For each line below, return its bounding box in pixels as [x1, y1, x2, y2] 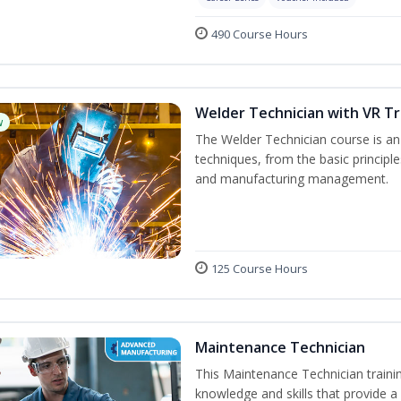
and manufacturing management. [195, 170, 388, 187]
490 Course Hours [211, 26, 308, 42]
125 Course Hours [211, 260, 308, 277]
